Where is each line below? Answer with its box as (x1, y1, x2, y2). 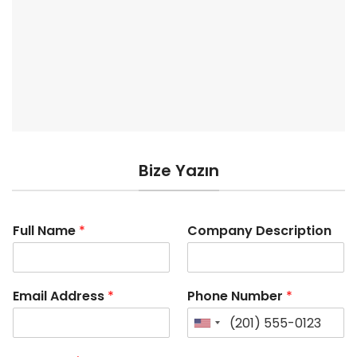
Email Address (13, 287, 108, 306)
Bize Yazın (138, 159, 219, 182)
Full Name (13, 222, 79, 241)
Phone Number (187, 287, 286, 306)
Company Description (187, 222, 331, 241)
